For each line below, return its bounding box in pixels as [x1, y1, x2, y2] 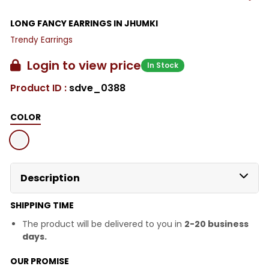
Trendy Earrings [10, 34, 73, 46]
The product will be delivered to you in [22, 217, 184, 230]
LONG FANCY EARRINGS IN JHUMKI [10, 17, 158, 29]
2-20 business [184, 217, 249, 230]
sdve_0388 [69, 80, 125, 95]
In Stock [147, 59, 178, 70]
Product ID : [10, 80, 69, 95]
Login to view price [21, 56, 141, 74]
